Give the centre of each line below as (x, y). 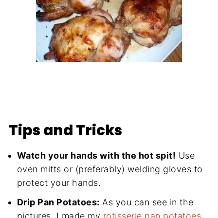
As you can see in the (146, 202)
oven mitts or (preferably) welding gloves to (110, 169)
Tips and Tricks (65, 130)
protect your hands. (59, 182)
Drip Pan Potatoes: (58, 202)
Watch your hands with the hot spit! (96, 155)
